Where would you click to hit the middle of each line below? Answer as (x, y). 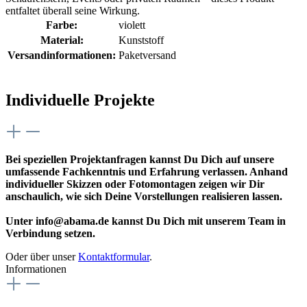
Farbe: (62, 25)
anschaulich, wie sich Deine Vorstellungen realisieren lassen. (144, 196)
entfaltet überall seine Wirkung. (73, 10)
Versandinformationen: (62, 55)
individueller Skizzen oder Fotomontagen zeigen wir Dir (135, 184)
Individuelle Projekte (80, 100)
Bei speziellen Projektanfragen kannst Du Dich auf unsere (140, 159)
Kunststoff (141, 40)
